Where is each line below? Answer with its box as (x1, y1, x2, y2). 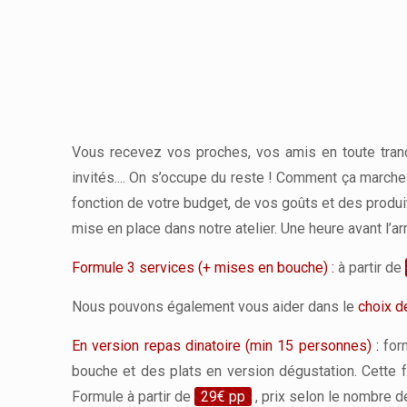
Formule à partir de (72, 387, 194, 405)
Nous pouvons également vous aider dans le (72, 297, 358, 315)
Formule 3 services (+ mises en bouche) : (72, 258, 334, 276)
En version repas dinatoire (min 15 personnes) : (72, 336, 379, 354)
